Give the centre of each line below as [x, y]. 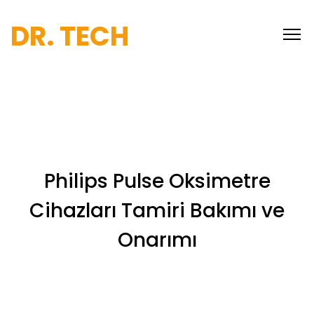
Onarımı [157, 240]
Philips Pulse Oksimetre [157, 181]
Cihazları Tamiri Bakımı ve [157, 211]
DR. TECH [70, 36]
